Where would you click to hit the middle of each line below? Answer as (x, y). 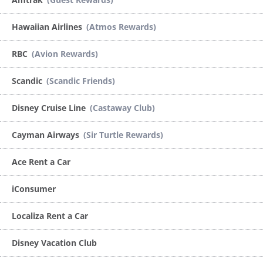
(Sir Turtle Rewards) (123, 134)
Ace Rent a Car (41, 161)
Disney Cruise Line (50, 107)
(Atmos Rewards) (121, 26)
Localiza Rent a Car (50, 215)
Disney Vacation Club (54, 242)
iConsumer (34, 188)
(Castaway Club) (122, 107)
